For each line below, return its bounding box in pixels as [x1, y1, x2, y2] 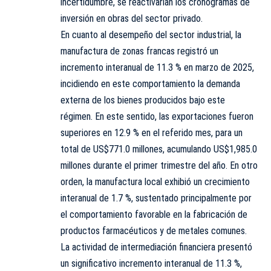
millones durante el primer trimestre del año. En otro [60, 159, 258, 171]
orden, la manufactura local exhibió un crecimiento [60, 175, 250, 188]
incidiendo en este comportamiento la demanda [60, 77, 240, 90]
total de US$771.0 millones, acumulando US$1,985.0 [60, 143, 257, 155]
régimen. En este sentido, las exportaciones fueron [60, 110, 253, 122]
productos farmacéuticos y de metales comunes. [60, 224, 247, 237]
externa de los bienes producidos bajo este [60, 94, 225, 106]
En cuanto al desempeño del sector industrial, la [60, 28, 241, 41]
